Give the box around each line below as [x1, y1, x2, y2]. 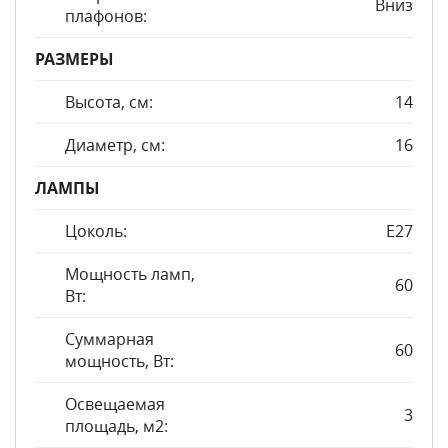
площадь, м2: [65, 415, 168, 437]
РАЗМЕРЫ [35, 48, 114, 70]
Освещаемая [65, 393, 165, 415]
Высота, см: [65, 91, 153, 113]
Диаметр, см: [65, 134, 165, 156]
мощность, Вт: [65, 350, 174, 372]
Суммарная [65, 328, 154, 350]
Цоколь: [65, 220, 127, 242]
